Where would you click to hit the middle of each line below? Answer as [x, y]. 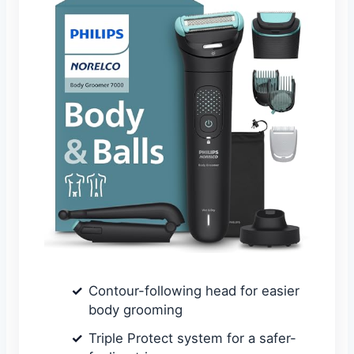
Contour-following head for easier [194, 290]
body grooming [136, 309]
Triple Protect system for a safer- [192, 338]
